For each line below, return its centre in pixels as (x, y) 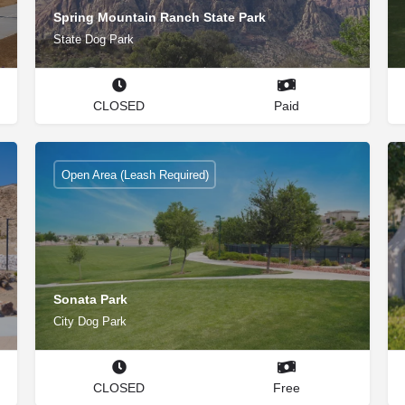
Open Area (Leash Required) (135, 174)
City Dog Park (90, 321)
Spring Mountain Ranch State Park (160, 17)
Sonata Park (90, 299)
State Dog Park (94, 39)
